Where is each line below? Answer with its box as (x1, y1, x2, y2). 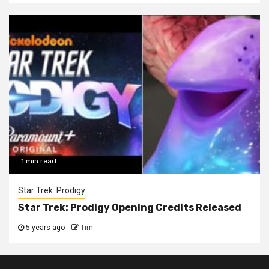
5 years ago (24, 223, 65, 232)
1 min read (21, 156, 56, 165)
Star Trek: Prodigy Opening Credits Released (18, 201, 241, 213)
